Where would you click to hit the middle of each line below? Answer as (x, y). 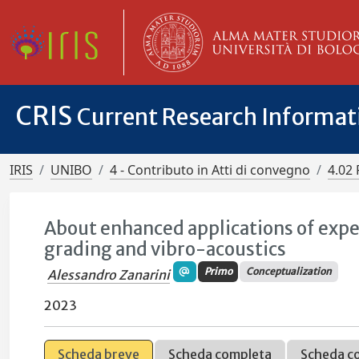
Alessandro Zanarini (109, 275)
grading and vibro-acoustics (165, 249)
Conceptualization (289, 272)
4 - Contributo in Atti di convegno (210, 170)
